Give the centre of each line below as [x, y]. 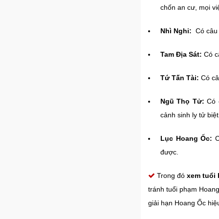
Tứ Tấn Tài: [180, 78]
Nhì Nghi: [176, 31]
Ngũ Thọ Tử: [182, 101]
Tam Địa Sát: [181, 54]
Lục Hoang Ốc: [188, 138]
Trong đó [171, 175]
